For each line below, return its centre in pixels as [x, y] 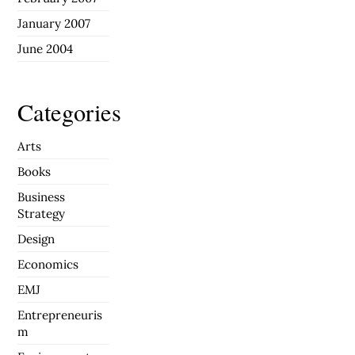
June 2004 [46, 49]
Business [42, 197]
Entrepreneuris [60, 315]
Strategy [42, 213]
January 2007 [54, 24]
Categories [70, 112]
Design [36, 239]
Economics [48, 264]
